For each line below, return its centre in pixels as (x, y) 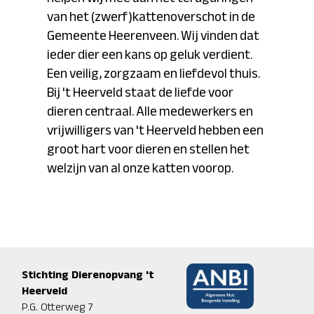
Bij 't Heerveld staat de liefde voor (141, 93)
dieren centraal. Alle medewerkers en (150, 111)
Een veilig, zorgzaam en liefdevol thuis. (154, 74)
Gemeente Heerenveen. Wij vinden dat (153, 36)
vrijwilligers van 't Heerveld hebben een (156, 130)
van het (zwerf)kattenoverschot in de (151, 17)
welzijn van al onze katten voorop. (141, 168)
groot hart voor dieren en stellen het (149, 149)
